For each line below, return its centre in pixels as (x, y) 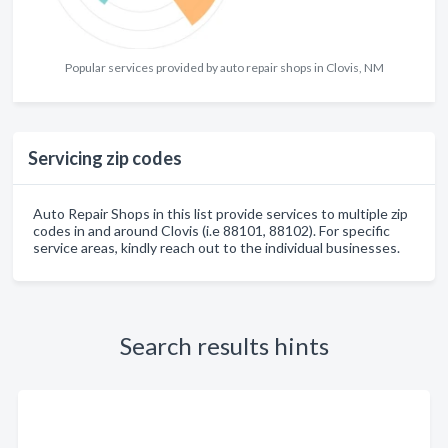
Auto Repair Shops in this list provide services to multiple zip (220, 213)
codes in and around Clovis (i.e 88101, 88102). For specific (211, 230)
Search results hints (224, 345)
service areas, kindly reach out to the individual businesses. (216, 247)
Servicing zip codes (105, 157)
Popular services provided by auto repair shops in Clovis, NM (224, 67)
